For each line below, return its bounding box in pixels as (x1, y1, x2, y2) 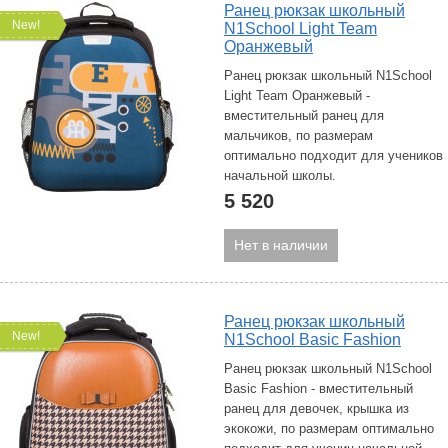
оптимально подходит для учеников (224, 148, 443, 163)
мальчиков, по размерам (224, 128, 373, 143)
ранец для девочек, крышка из (224, 401, 409, 416)
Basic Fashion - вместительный (224, 381, 413, 396)
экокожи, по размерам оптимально (224, 421, 434, 436)
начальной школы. (224, 168, 336, 183)
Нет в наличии (234, 237, 328, 253)
